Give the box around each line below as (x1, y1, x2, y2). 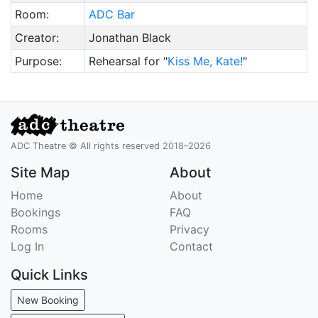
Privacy (170, 222, 209, 237)
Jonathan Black (88, 30, 171, 45)
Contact (170, 239, 213, 254)
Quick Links (11, 266, 88, 284)
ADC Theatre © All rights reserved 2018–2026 (11, 141, 211, 152)
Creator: (14, 30, 59, 45)
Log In (11, 239, 44, 254)
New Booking (17, 294, 79, 307)
